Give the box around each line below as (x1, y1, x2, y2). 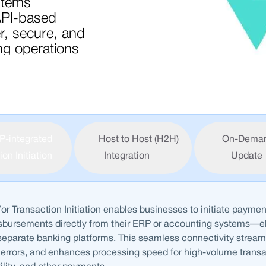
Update (230, 152, 262, 160)
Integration (104, 152, 150, 160)
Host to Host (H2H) (99, 135, 179, 144)
